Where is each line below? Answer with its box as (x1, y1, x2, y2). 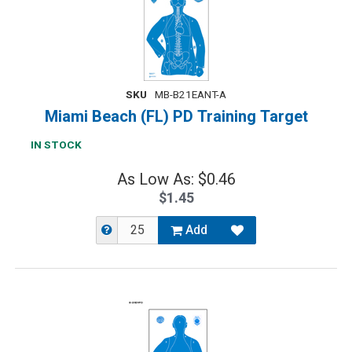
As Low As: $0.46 (116, 168, 236, 191)
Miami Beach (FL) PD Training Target (44, 105, 308, 128)
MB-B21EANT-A (155, 87, 226, 103)
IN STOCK (31, 137, 82, 153)
